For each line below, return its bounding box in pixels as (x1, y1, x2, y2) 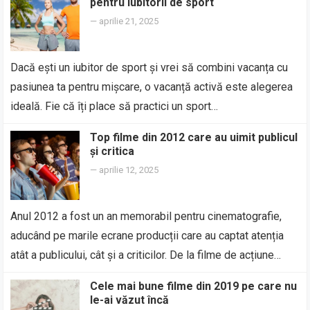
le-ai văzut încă (90, 293, 170, 307)
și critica (90, 145, 135, 158)
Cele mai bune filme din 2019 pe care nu (90, 280, 298, 293)
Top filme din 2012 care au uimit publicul (90, 131, 298, 144)
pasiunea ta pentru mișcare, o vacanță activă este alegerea (10, 80, 293, 93)
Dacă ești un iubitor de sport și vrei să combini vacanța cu (10, 61, 289, 74)
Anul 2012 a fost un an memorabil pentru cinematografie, (10, 210, 282, 223)
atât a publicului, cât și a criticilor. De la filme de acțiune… (10, 248, 282, 262)
